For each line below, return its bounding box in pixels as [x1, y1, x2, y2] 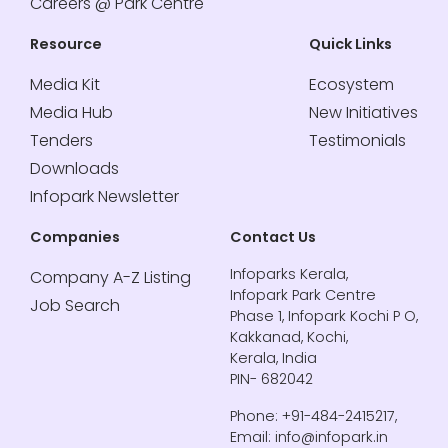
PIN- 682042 [230, 368, 313, 389]
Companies [30, 226, 120, 247]
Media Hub [30, 100, 113, 124]
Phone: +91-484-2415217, [230, 405, 397, 426]
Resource [30, 33, 102, 54]
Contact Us [230, 226, 316, 247]
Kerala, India [230, 347, 317, 368]
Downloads [30, 156, 119, 180]
